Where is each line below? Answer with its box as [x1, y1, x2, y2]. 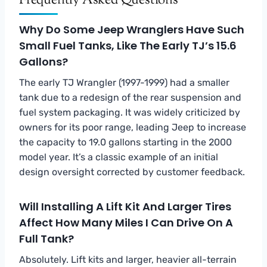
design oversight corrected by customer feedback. [19, 166, 245, 178]
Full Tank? [19, 231, 74, 246]
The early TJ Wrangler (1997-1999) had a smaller [19, 76, 229, 88]
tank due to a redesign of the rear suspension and [19, 91, 241, 103]
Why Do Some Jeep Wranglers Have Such [19, 21, 244, 37]
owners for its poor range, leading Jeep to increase [19, 121, 246, 133]
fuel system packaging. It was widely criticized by [19, 106, 240, 118]
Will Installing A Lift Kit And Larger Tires [19, 198, 231, 214]
